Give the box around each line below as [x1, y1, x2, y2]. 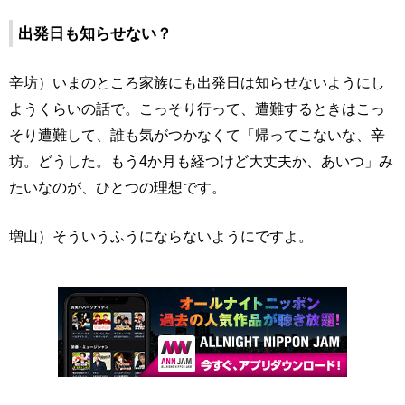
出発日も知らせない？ [18, 24, 172, 43]
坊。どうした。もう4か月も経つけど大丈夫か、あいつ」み [9, 153, 393, 170]
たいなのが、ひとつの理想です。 [9, 179, 226, 196]
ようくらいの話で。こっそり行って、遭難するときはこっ [9, 100, 385, 118]
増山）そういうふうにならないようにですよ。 [9, 228, 313, 245]
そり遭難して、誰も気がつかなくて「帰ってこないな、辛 [9, 127, 385, 144]
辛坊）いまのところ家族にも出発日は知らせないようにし [9, 74, 385, 91]
